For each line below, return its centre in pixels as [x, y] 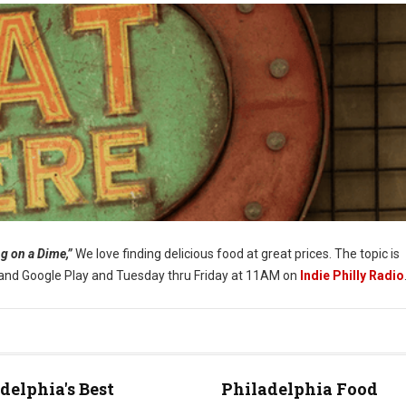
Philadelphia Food [299, 389]
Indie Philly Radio [352, 275]
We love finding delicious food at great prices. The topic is [236, 254]
